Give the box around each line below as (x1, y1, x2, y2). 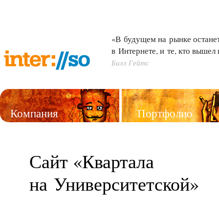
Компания (10, 106, 58, 120)
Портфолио (137, 106, 193, 120)
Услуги (11, 144, 44, 159)
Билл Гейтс (111, 58, 149, 67)
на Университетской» (29, 171, 199, 196)
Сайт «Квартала (29, 148, 154, 174)
